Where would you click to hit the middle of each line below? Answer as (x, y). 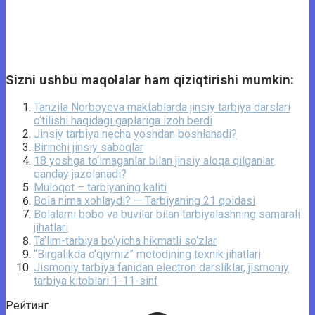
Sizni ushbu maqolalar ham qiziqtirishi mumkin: (150, 80)
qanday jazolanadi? (80, 174)
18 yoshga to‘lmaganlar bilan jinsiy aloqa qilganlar (154, 161)
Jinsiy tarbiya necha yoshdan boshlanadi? (135, 134)
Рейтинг (27, 306)
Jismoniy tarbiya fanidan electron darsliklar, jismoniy (161, 268)
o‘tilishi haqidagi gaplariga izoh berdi (123, 121)
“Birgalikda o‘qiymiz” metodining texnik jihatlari (147, 255)
